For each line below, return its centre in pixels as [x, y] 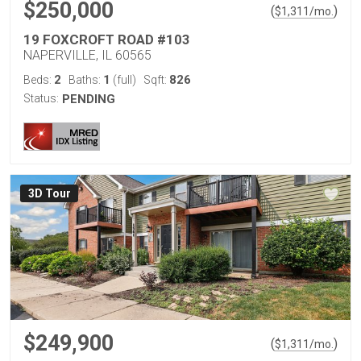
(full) [123, 80]
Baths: [86, 80]
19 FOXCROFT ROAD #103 [107, 39]
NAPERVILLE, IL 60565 [87, 55]
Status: [41, 98]
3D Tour [49, 194]
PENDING [89, 99]
